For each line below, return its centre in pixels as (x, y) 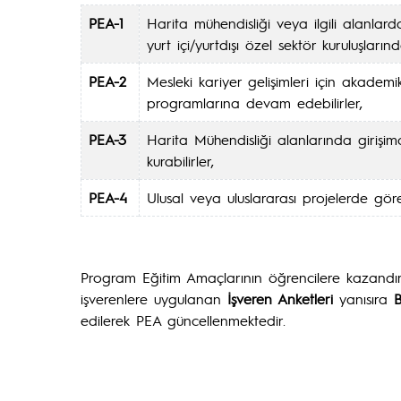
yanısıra (367, 299)
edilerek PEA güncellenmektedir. (183, 320)
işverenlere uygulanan (154, 299)
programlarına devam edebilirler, (255, 102)
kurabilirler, (180, 161)
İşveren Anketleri (283, 299)
